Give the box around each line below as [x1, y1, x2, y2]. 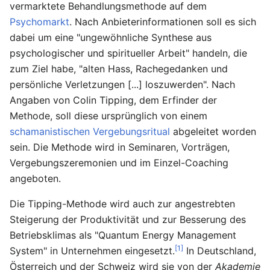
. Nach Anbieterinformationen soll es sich [69, 16, 256, 28]
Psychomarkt [10, 16, 69, 28]
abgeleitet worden [170, 125, 256, 137]
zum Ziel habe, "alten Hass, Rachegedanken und [10, 63, 228, 75]
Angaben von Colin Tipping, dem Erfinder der [10, 94, 217, 106]
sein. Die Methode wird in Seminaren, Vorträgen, [10, 141, 230, 153]
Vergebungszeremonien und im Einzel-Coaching [10, 157, 228, 169]
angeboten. [10, 172, 61, 184]
